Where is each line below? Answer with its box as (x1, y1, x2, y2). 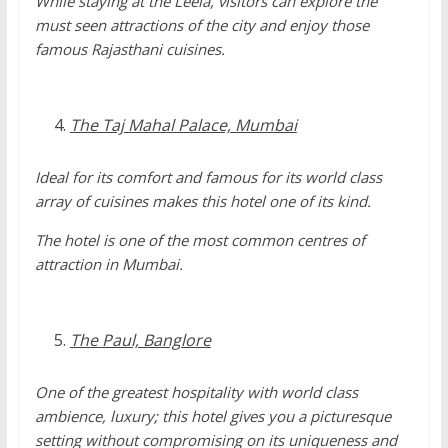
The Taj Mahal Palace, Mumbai (69, 113, 297, 136)
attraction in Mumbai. (34, 253, 183, 274)
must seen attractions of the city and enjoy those (34, 14, 369, 35)
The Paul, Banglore (69, 328, 211, 351)
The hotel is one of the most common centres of (34, 229, 365, 250)
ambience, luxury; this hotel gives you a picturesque (34, 405, 391, 426)
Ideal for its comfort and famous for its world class (34, 166, 382, 187)
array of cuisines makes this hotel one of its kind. (34, 190, 371, 211)
